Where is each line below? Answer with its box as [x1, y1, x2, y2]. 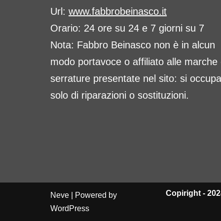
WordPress [50, 204, 89, 213]
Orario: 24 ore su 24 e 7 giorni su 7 [50, 23, 204, 34]
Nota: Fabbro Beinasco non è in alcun [50, 39, 215, 50]
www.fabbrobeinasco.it [69, 6, 167, 17]
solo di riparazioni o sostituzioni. [50, 90, 189, 101]
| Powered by [69, 191, 117, 199]
